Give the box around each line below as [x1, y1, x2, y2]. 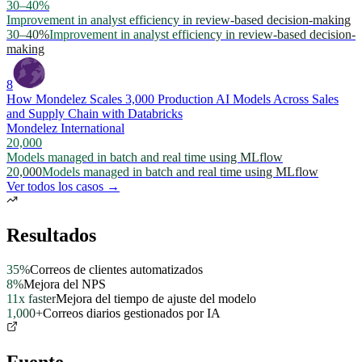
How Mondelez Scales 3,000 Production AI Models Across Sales [6, 91, 339, 106]
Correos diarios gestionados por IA [43, 305, 221, 320]
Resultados [6, 224, 96, 246]
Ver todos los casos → [6, 179, 120, 193]
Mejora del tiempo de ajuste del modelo [56, 291, 256, 305]
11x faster [6, 291, 56, 305]
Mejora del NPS [23, 276, 106, 291]
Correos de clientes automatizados [30, 262, 203, 276]
